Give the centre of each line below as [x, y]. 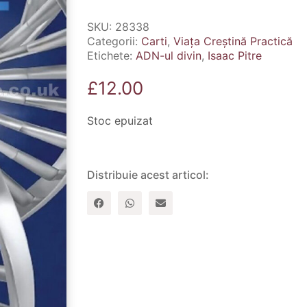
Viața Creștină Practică [233, 41]
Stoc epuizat [120, 120]
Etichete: [111, 55]
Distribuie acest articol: [148, 174]
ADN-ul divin [169, 55]
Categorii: [114, 41]
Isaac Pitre [235, 55]
